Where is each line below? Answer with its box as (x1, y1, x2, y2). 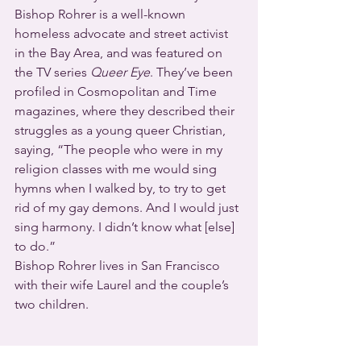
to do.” (15, 239, 56, 255)
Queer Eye (90, 64, 150, 81)
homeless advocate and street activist (15, 26, 231, 42)
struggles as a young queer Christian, (15, 122, 229, 139)
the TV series (15, 64, 90, 81)
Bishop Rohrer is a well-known (15, 6, 189, 23)
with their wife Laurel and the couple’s (15, 277, 232, 293)
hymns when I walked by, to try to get (15, 180, 229, 197)
